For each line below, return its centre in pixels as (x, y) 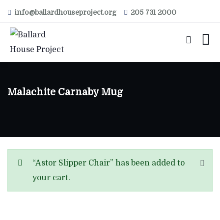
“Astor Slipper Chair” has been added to (109, 163)
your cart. (51, 178)
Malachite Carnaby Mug (65, 92)
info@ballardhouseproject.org (65, 12)
